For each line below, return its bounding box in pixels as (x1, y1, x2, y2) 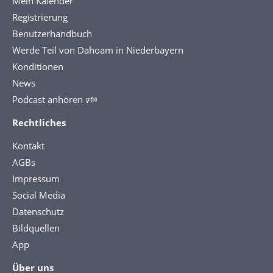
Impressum (12, 172, 60, 185)
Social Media (12, 188, 65, 201)
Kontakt (12, 139, 44, 152)
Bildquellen (12, 221, 60, 234)
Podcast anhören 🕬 (12, 93, 97, 105)
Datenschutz (12, 205, 64, 218)
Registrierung (12, 10, 68, 23)
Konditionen (12, 60, 63, 73)
